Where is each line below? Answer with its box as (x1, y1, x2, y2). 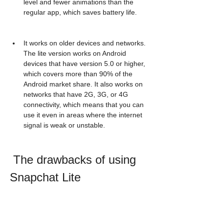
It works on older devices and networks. (23, 39, 146, 47)
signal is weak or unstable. (23, 121, 105, 129)
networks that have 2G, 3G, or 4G (23, 90, 128, 98)
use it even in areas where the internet (23, 111, 142, 119)
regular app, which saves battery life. (23, 8, 137, 16)
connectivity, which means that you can (23, 101, 144, 109)
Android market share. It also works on (23, 80, 143, 88)
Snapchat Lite (10, 171, 81, 184)
